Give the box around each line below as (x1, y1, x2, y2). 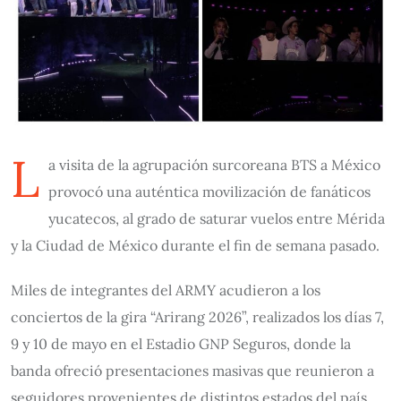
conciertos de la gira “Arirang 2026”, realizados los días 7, (11, 308, 384, 326)
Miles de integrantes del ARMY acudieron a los (11, 281, 320, 299)
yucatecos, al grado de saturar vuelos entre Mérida (48, 209, 385, 227)
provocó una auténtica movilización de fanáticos (48, 183, 371, 200)
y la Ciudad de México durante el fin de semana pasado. (11, 236, 380, 254)
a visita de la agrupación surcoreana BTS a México (48, 156, 380, 174)
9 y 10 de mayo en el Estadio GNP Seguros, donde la (11, 335, 351, 353)
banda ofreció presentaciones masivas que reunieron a (11, 362, 374, 380)
